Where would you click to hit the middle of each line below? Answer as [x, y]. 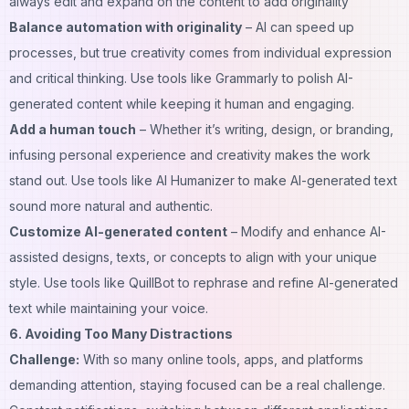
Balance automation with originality [126, 26]
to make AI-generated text [316, 180]
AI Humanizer [195, 180]
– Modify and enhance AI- [307, 231]
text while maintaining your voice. [109, 308]
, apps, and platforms [300, 359]
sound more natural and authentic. [111, 205]
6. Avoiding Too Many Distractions [121, 333]
